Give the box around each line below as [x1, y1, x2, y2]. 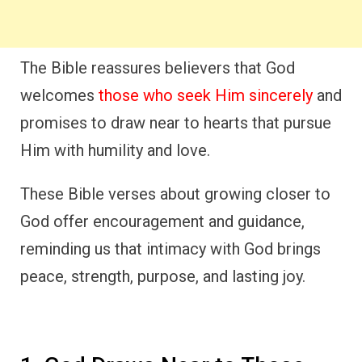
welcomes [20, 85, 99, 105]
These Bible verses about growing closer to [20, 183, 330, 204]
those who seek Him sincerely [99, 85, 313, 105]
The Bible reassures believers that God [20, 57, 295, 78]
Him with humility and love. [20, 140, 210, 160]
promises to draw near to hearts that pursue [20, 112, 331, 133]
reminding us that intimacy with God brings [20, 238, 321, 259]
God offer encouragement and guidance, [20, 211, 305, 231]
